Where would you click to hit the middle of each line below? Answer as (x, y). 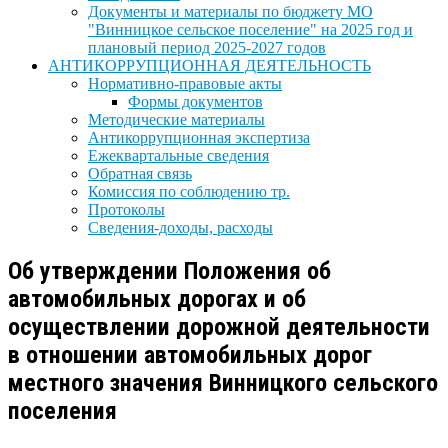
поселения (62, 410)
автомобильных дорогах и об (157, 298)
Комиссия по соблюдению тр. (189, 191)
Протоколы (126, 209)
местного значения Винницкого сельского (223, 382)
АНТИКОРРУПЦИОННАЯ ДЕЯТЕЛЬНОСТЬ (209, 65)
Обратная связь (140, 173)
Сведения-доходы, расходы (180, 227)
